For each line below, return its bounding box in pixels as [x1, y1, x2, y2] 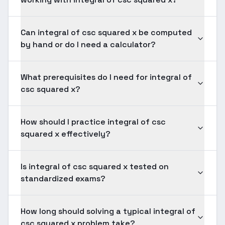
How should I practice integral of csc [21, 117, 166, 127]
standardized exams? [21, 173, 105, 184]
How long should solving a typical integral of [21, 206, 195, 216]
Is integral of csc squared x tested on [21, 161, 169, 172]
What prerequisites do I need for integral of [21, 72, 192, 82]
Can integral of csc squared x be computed [21, 27, 192, 38]
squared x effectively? [21, 129, 110, 139]
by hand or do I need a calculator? [21, 39, 156, 50]
